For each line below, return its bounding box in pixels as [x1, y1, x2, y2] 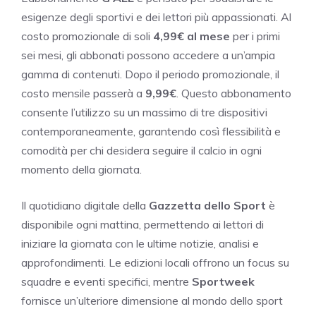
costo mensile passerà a [21, 85, 145, 100]
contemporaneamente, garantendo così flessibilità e [21, 123, 281, 138]
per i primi [230, 28, 280, 43]
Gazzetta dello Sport [149, 197, 266, 212]
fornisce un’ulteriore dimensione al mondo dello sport [21, 293, 283, 308]
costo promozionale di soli [21, 28, 153, 43]
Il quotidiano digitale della [21, 197, 149, 212]
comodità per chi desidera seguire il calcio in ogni [21, 142, 262, 157]
